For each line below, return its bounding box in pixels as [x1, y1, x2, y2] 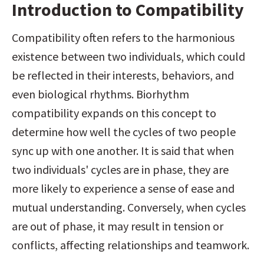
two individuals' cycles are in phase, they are [12, 162, 229, 177]
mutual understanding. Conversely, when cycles [12, 200, 246, 214]
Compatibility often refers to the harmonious [12, 30, 235, 45]
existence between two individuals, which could [12, 49, 245, 64]
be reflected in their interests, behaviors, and [12, 68, 234, 82]
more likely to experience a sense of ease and [12, 181, 235, 196]
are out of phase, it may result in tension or [12, 219, 223, 233]
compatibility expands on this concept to [12, 105, 216, 120]
